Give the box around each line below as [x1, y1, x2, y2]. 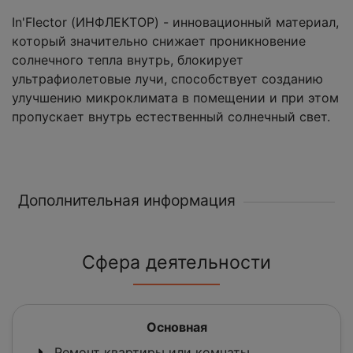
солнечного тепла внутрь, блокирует [12, 52, 243, 69]
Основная [146, 319, 207, 336]
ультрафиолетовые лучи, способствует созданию [12, 71, 323, 87]
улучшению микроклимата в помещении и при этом [12, 90, 339, 106]
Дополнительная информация [18, 191, 236, 210]
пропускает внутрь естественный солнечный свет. [12, 109, 330, 125]
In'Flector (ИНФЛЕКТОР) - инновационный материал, [12, 14, 339, 31]
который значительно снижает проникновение [12, 33, 306, 50]
